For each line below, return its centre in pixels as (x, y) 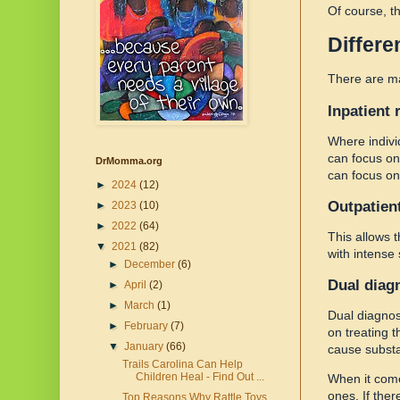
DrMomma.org (129, 161)
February (148, 326)
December (151, 265)
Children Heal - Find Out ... (200, 377)
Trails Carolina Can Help (182, 365)
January (146, 347)
